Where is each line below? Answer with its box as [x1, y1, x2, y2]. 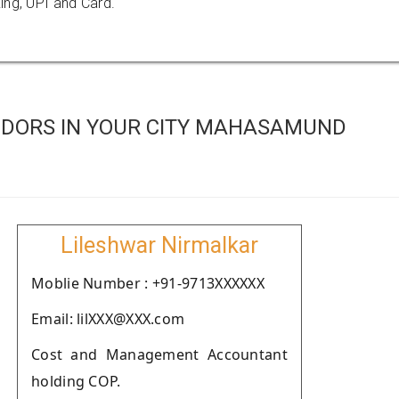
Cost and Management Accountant [31, 345, 288, 364]
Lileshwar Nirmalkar [61, 232, 258, 258]
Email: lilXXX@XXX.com [31, 309, 185, 329]
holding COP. [31, 371, 121, 391]
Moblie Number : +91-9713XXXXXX [31, 273, 265, 293]
